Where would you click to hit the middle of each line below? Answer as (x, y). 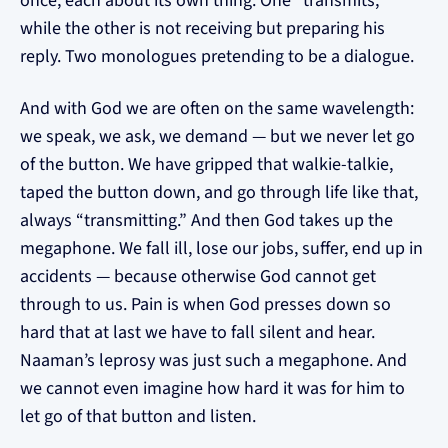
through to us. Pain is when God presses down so (205, 304)
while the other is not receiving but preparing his (202, 28)
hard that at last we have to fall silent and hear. (197, 332)
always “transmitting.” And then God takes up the (206, 220)
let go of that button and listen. (138, 416)
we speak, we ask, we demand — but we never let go (217, 136)
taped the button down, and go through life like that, (219, 192)
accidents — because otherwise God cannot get (198, 276)
